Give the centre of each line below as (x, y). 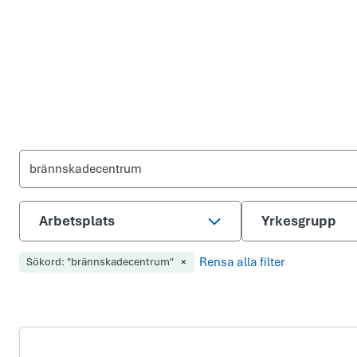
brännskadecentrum (121, 262)
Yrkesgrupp (298, 221)
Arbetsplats (77, 221)
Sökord (44, 262)
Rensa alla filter (242, 262)
